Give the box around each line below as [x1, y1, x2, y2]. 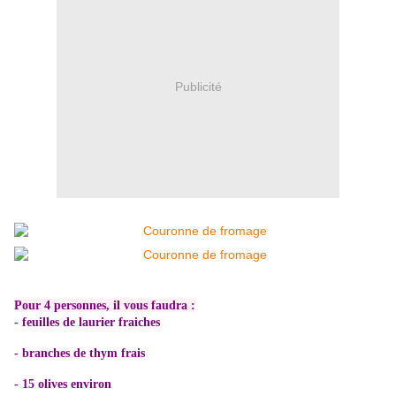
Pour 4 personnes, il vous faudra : [14, 298, 195, 312]
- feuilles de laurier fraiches [14, 315, 160, 329]
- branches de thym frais [14, 346, 145, 360]
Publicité [174, 80, 222, 95]
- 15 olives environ [14, 377, 111, 391]
